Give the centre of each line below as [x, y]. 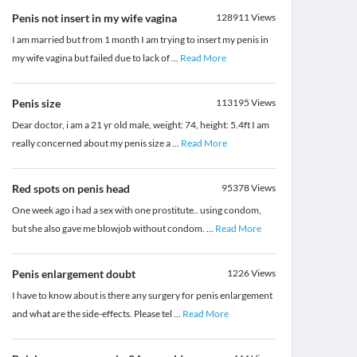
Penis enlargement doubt [73, 274]
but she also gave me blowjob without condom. [109, 229]
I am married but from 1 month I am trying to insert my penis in [140, 40]
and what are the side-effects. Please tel [92, 314]
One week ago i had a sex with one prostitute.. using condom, [136, 210]
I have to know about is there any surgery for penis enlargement [142, 296]
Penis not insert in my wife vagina [94, 18]
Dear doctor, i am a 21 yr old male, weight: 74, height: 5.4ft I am [140, 125]
